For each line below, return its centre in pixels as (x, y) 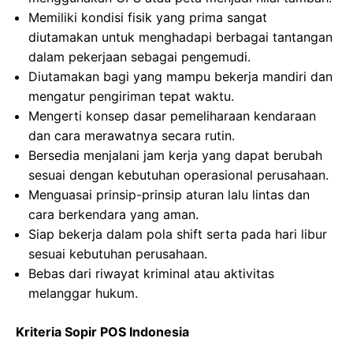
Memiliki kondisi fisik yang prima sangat (148, 17)
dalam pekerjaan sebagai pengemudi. (139, 57)
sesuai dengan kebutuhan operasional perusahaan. (178, 175)
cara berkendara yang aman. (113, 214)
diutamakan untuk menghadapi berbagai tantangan (180, 37)
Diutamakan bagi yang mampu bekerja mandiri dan (180, 76)
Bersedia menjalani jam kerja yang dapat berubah (175, 155)
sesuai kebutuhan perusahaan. (118, 254)
